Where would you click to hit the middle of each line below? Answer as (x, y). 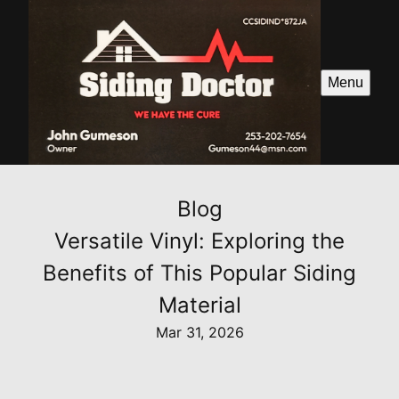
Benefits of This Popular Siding (199, 273)
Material (199, 305)
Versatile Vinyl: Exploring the (199, 241)
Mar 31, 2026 (199, 333)
